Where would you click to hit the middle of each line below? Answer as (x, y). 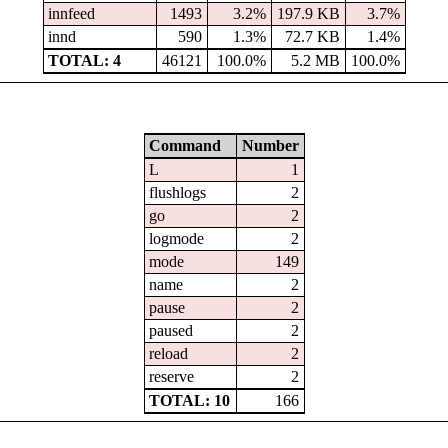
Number (270, 145)
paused (171, 330)
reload (169, 353)
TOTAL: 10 (190, 400)
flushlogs (178, 192)
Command (185, 145)
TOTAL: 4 (85, 61)
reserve (172, 376)
